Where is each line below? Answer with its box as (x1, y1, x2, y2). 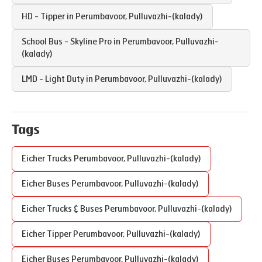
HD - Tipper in (22, 12, 75, 22)
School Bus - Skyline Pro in (22, 37, 122, 47)
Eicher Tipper (22, 229, 73, 239)
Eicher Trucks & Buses (22, 204, 105, 214)
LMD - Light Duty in (22, 74, 95, 84)
